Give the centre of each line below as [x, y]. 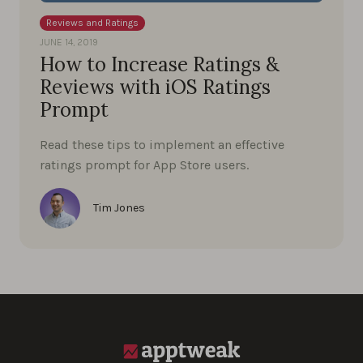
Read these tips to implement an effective [162, 144]
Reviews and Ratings [92, 22]
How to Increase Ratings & [160, 64]
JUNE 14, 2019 [69, 42]
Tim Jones [119, 207]
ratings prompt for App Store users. [144, 164]
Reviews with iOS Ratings [155, 87]
